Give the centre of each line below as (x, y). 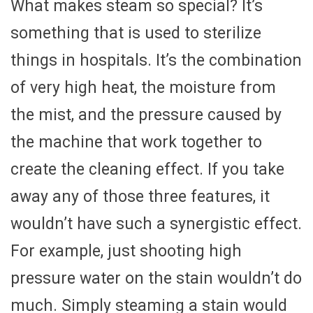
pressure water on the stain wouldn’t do (156, 278)
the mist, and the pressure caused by (146, 115)
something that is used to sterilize (136, 33)
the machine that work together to (136, 142)
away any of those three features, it (140, 196)
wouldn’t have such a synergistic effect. (156, 224)
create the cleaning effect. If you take (147, 169)
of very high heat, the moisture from (143, 87)
